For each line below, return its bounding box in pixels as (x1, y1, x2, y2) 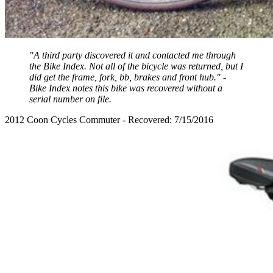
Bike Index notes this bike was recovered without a (29, 82, 222, 93)
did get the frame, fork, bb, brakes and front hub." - (29, 71, 226, 82)
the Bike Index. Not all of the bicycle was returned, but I (29, 60, 243, 71)
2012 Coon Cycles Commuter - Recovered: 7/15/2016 (5, 114, 213, 125)
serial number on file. (29, 93, 112, 104)
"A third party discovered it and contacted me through (29, 49, 236, 60)
